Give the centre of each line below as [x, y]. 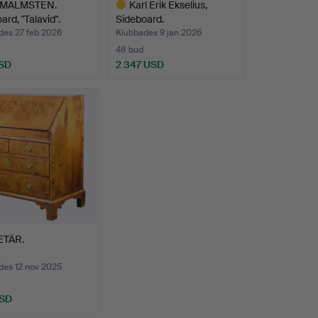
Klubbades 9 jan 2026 [158, 33]
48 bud [129, 50]
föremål [125, 100]
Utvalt [121, 86]
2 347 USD [139, 65]
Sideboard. [139, 20]
